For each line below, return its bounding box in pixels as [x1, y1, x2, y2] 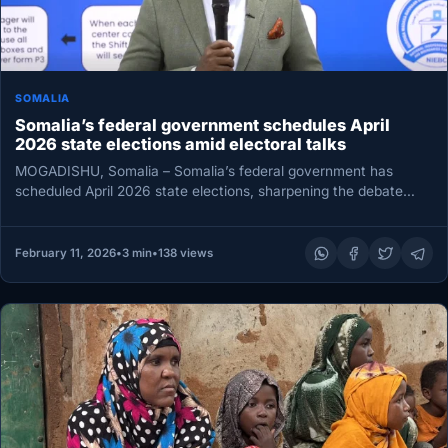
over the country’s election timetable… [15, 202, 265, 219]
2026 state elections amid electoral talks [15, 134, 347, 155]
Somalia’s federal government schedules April [15, 115, 391, 136]
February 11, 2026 [14, 246, 116, 261]
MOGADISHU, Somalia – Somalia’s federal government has [15, 162, 394, 179]
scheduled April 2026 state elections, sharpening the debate [15, 182, 404, 199]
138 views [157, 246, 213, 261]
